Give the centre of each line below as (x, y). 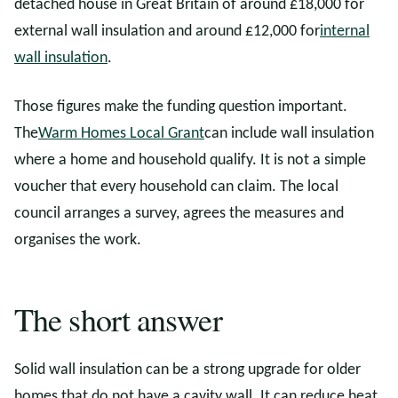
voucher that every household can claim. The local (176, 187)
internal (345, 32)
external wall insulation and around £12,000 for (167, 32)
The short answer (118, 319)
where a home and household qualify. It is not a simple (190, 160)
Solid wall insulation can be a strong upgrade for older (187, 370)
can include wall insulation (289, 134)
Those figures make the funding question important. (181, 107)
